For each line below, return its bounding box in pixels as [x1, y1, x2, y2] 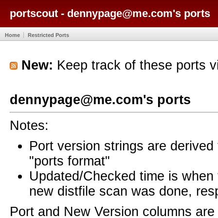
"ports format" [29, 153, 110, 168]
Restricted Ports [28, 32, 69, 38]
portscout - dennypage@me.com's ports [10, 7, 210, 19]
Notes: [10, 118, 49, 133]
